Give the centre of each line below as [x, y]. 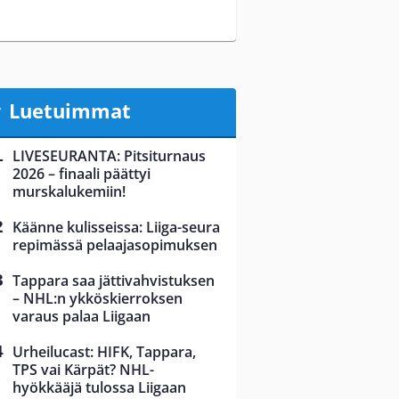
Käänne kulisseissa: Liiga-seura [116, 228]
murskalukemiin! [69, 192]
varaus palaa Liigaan [81, 317]
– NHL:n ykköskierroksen [98, 299]
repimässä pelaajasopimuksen [115, 245]
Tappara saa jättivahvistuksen [114, 281]
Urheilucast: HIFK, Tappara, [104, 352]
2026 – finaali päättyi [81, 174]
